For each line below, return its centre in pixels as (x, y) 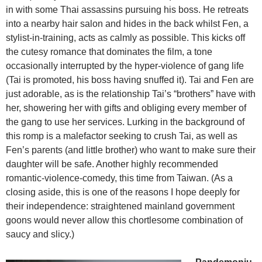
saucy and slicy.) (40, 235)
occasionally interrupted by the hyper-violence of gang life (125, 66)
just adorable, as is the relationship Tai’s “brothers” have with (131, 94)
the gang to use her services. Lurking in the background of (125, 122)
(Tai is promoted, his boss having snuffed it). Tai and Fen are (130, 80)
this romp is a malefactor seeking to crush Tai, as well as (122, 136)
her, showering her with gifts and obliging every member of (126, 108)
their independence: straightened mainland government (120, 206)
